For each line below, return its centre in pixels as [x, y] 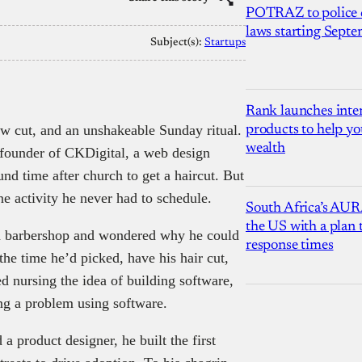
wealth [265, 148]
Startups [225, 42]
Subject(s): [177, 42]
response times [290, 245]
